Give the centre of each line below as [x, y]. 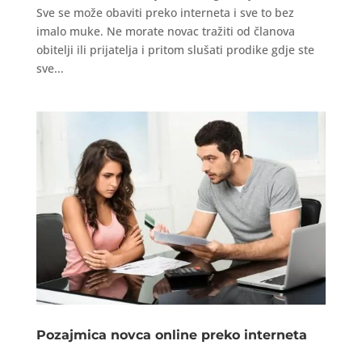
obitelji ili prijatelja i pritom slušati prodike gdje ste [175, 50]
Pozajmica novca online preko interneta [171, 335]
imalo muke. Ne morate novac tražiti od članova [165, 31]
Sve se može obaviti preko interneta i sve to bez [165, 13]
